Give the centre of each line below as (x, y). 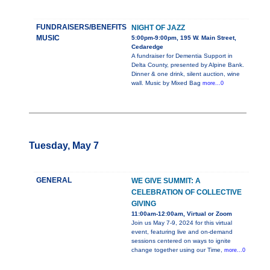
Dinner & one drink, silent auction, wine (186, 74)
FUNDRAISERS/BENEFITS (81, 27)
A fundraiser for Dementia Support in (182, 56)
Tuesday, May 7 (64, 146)
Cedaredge (147, 47)
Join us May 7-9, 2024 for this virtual (182, 223)
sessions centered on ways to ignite (181, 241)
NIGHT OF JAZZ (158, 28)
